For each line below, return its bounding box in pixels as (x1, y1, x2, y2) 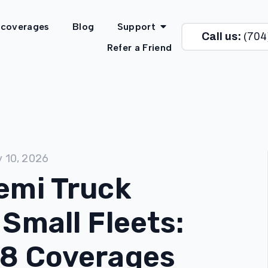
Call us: (202, 31, 242, 43)
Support (117, 20, 156, 32)
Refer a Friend (106, 42, 172, 54)
